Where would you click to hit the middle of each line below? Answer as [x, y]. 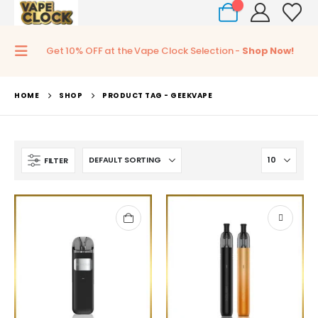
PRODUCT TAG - [136, 95]
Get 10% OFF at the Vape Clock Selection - [144, 50]
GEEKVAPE [191, 95]
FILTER [56, 160]
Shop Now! [268, 50]
